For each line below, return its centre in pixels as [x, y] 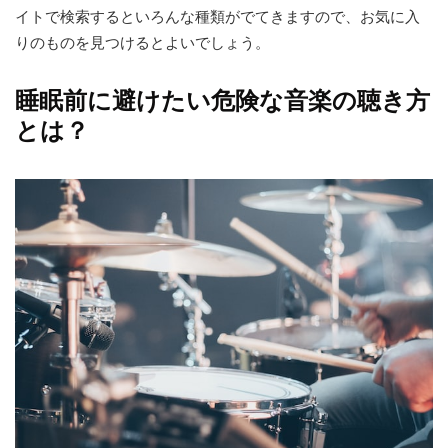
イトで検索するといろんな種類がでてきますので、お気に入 [217, 17]
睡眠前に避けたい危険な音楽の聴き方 [222, 101]
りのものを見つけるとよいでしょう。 [142, 43]
